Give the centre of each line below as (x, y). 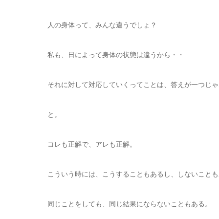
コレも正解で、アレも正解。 (92, 144)
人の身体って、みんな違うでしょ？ (102, 25)
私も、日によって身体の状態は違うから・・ (116, 55)
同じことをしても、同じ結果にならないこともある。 (130, 204)
